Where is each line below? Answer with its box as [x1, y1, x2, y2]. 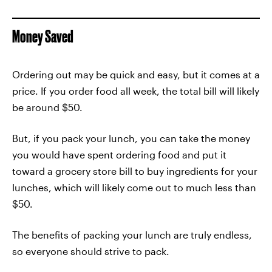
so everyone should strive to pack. [12, 245, 169, 257]
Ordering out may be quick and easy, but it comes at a [12, 69, 260, 80]
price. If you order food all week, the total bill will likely [12, 85, 259, 97]
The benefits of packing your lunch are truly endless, [12, 229, 252, 240]
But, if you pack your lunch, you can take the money [12, 132, 250, 144]
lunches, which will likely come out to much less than [12, 182, 256, 193]
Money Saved [12, 27, 73, 46]
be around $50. [12, 101, 83, 113]
